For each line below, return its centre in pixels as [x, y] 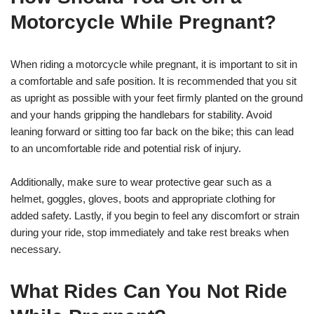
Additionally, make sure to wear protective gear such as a [141, 182]
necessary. [36, 250]
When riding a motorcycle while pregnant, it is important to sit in [154, 64]
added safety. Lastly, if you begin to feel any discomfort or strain [155, 216]
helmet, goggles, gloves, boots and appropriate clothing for [143, 199]
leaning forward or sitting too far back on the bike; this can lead [152, 132]
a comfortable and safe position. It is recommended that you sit [153, 81]
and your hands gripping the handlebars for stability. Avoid [141, 115]
